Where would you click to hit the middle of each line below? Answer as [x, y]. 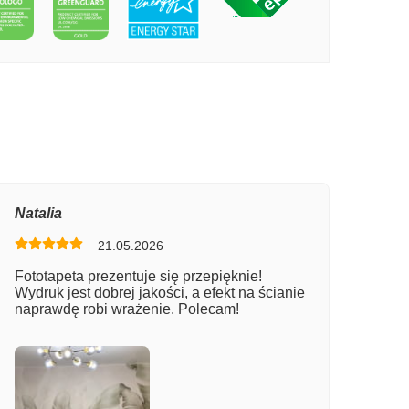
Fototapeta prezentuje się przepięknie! [138, 276]
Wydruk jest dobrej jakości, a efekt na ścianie [159, 292]
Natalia [38, 213]
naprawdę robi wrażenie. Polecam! [126, 309]
